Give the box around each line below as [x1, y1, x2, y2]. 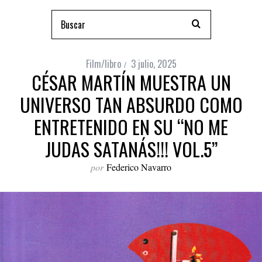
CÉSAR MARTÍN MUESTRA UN [31, 68, 231, 96]
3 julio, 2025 [130, 57, 177, 71]
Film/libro [85, 57, 121, 71]
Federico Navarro [106, 161, 171, 173]
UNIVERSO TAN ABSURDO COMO [19, 91, 243, 118]
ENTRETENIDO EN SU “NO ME [34, 113, 228, 140]
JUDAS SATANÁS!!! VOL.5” [44, 135, 218, 163]
